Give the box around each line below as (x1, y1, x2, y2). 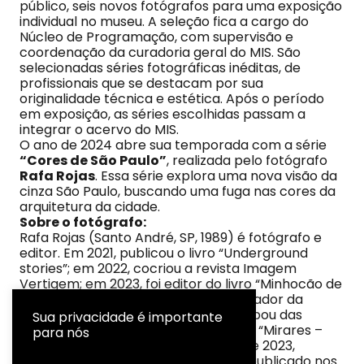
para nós (32, 323, 89, 342)
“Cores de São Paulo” (19, 151, 167, 171)
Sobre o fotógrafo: (19, 213, 146, 232)
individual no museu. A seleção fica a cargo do (19, 12, 309, 32)
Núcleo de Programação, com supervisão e (19, 28, 293, 47)
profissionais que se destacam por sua (19, 74, 263, 93)
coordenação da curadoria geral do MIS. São (19, 43, 301, 63)
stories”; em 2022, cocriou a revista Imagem (19, 259, 297, 279)
